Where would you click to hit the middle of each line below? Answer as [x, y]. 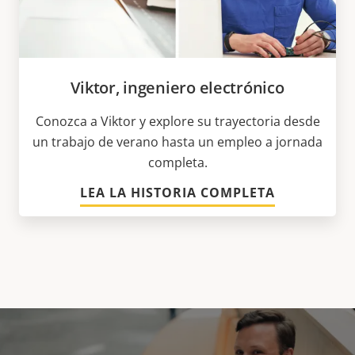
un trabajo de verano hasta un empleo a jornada [177, 141]
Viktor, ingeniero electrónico [177, 87]
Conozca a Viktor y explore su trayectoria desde [177, 121]
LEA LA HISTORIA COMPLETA [177, 192]
